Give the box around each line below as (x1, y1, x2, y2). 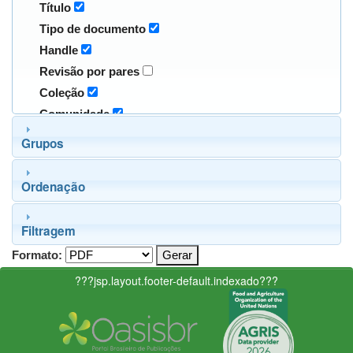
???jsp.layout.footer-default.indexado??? (75, 273, 278, 289)
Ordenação (20, 178, 85, 196)
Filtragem (20, 221, 76, 240)
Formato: (12, 248, 62, 262)
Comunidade (39, 107, 110, 121)
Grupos (20, 134, 64, 152)
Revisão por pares (39, 65, 139, 79)
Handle (39, 43, 78, 58)
